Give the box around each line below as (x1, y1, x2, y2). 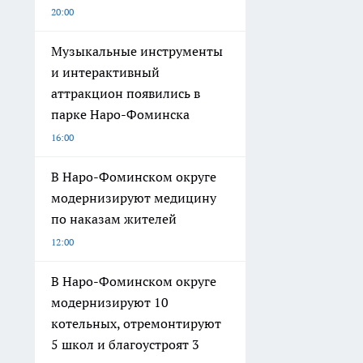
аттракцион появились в (51, 85, 200, 102)
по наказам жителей (51, 211, 177, 228)
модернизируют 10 (51, 294, 169, 311)
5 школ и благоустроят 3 (51, 336, 199, 353)
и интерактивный (51, 64, 160, 81)
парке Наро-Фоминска (51, 106, 190, 123)
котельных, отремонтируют (51, 315, 221, 332)
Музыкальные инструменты (51, 43, 223, 60)
